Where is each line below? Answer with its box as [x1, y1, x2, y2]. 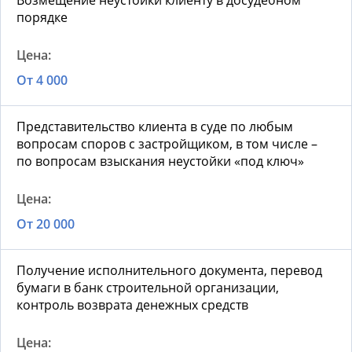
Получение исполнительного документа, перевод [16, 262, 322, 280]
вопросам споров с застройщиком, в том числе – [16, 135, 317, 153]
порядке [16, 9, 68, 27]
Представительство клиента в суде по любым [16, 118, 293, 136]
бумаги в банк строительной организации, [16, 279, 279, 297]
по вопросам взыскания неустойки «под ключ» [16, 152, 304, 170]
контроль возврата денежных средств [16, 296, 248, 314]
